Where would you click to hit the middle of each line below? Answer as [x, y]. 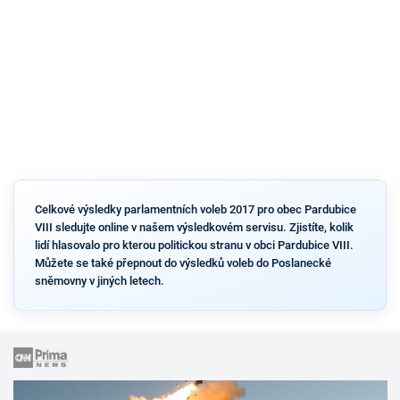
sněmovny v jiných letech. [99, 280]
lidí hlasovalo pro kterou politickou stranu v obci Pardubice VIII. [194, 245]
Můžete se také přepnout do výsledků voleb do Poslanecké [183, 262]
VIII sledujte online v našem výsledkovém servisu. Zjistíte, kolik [194, 227]
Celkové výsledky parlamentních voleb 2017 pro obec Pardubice [195, 209]
